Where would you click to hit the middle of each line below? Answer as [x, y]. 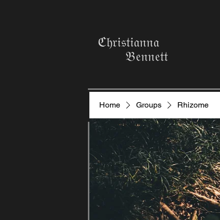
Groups [149, 105]
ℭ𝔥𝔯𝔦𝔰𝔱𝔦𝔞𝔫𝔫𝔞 [128, 42]
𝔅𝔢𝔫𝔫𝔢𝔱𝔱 [133, 56]
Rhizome [193, 105]
